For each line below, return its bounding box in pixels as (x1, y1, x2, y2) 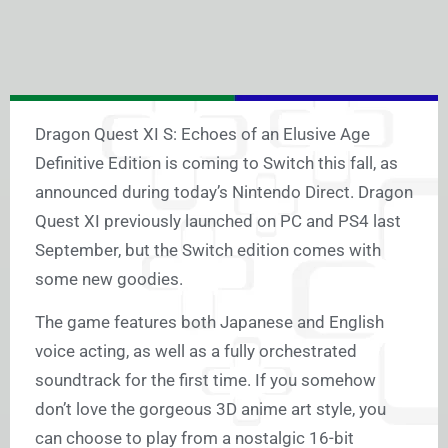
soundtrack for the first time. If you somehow (35, 370, 376, 391)
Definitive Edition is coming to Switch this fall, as (35, 153, 398, 174)
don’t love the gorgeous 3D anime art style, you (35, 399, 386, 420)
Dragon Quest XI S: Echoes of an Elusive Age (35, 124, 370, 145)
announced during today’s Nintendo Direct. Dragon (35, 182, 413, 203)
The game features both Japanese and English (35, 312, 384, 333)
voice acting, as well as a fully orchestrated (35, 341, 357, 362)
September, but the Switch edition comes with (35, 240, 381, 261)
